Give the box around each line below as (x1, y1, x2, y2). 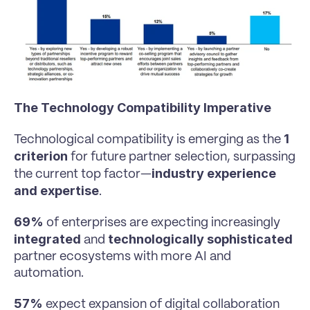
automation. (14, 266, 84, 280)
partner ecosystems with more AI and (14, 250, 231, 263)
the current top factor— (14, 167, 152, 181)
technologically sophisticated (108, 231, 293, 246)
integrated (14, 231, 81, 246)
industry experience (152, 165, 276, 181)
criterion (14, 148, 68, 163)
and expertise (14, 183, 99, 198)
